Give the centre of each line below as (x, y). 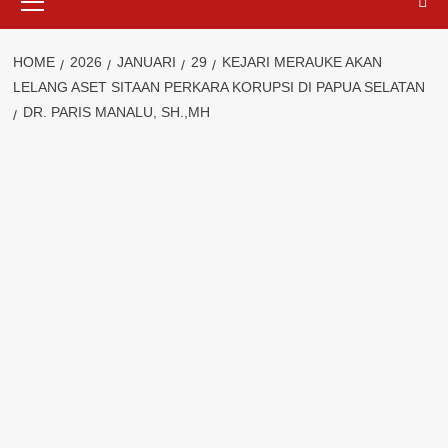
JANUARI (146, 62)
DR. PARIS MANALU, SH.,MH (116, 112)
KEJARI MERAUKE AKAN (301, 62)
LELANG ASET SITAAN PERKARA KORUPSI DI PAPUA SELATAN (218, 87)
